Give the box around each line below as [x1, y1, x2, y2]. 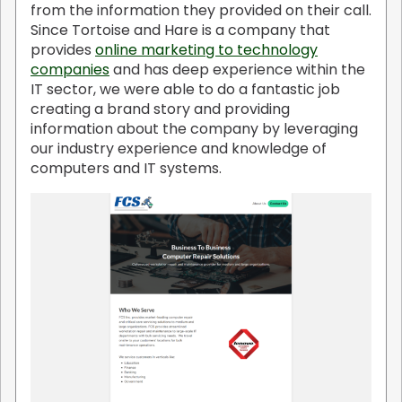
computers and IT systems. [31, 157, 222, 179]
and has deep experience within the [109, 58, 365, 80]
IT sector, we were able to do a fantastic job [31, 78, 340, 100]
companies [31, 58, 109, 80]
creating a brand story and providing [31, 98, 290, 119]
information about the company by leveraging [31, 118, 358, 139]
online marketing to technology [95, 39, 318, 60]
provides [31, 39, 95, 60]
